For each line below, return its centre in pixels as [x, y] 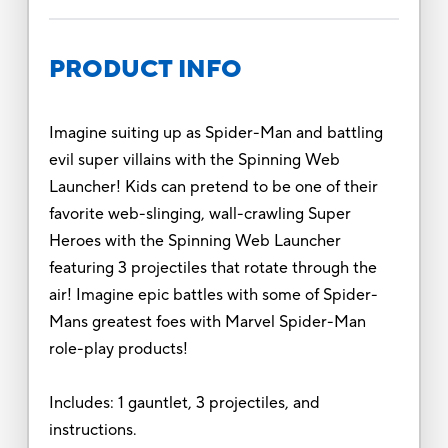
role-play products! [118, 348]
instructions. [92, 429]
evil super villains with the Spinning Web [194, 159]
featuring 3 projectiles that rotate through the [212, 267]
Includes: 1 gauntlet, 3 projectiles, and [184, 402]
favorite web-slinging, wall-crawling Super [199, 213]
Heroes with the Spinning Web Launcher [194, 240]
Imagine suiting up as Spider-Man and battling [215, 132]
